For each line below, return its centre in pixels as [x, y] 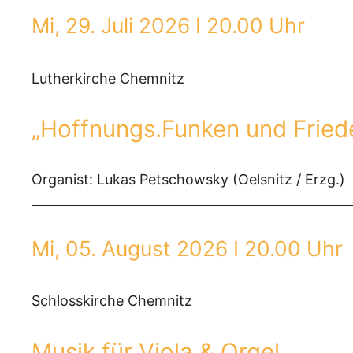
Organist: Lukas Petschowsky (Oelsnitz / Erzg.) [188, 179]
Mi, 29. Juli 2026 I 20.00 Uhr [168, 26]
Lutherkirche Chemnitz [108, 78]
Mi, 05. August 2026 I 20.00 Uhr [187, 248]
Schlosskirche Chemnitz [112, 300]
